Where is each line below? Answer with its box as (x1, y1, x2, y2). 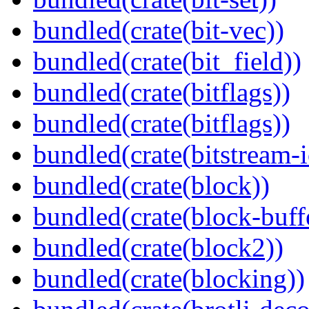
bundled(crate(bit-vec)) (33, 15, 284, 46)
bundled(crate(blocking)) (33, 263, 305, 294)
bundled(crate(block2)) (33, 232, 283, 263)
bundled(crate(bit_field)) (33, 46, 301, 77)
